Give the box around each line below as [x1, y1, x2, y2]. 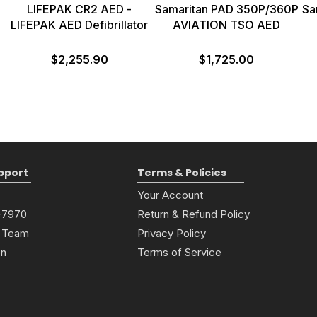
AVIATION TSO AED [173, 17, 280, 32]
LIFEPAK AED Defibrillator [11, 17, 148, 32]
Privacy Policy [137, 226, 206, 240]
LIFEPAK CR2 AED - [27, 1, 132, 16]
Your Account [137, 188, 203, 202]
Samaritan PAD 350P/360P [154, 1, 299, 16]
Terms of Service [137, 245, 221, 259]
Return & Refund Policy [137, 207, 250, 221]
